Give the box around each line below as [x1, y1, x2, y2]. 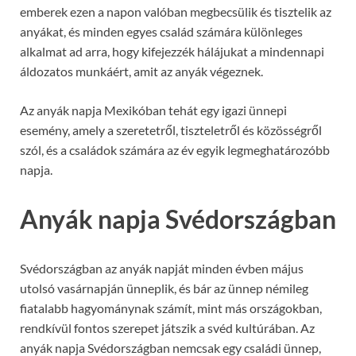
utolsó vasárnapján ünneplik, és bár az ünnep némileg [20, 280, 308, 296]
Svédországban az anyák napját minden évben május [20, 260, 304, 276]
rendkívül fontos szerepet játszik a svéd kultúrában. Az [20, 319, 315, 335]
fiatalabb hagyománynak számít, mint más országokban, [20, 300, 322, 315]
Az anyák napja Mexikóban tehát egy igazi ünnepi [20, 103, 287, 118]
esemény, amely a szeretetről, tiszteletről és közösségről [20, 122, 322, 138]
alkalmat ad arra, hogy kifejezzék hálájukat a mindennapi [20, 44, 324, 60]
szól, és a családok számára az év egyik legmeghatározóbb [20, 142, 330, 158]
